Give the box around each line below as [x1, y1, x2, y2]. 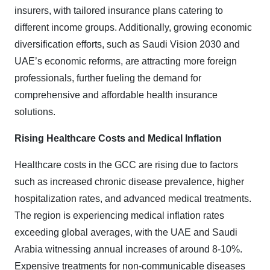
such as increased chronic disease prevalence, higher [14, 177, 244, 187]
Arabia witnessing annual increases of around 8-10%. [14, 244, 242, 254]
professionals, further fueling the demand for [14, 73, 201, 83]
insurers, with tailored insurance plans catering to [14, 5, 223, 16]
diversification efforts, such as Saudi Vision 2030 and [14, 39, 240, 49]
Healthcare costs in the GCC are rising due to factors [14, 160, 238, 170]
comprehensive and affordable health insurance [14, 90, 218, 100]
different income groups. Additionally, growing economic [14, 22, 252, 33]
